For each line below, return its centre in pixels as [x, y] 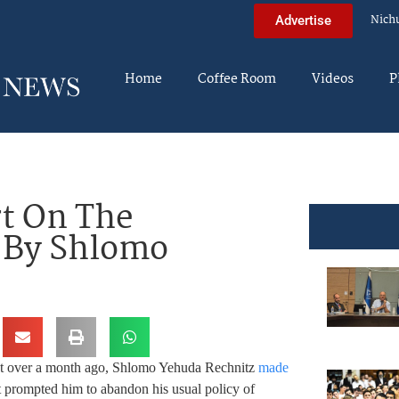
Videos [333, 79]
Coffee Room [237, 79]
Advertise [303, 20]
